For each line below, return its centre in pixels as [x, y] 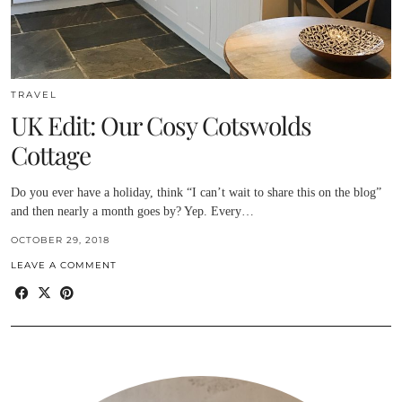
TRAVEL [34, 95]
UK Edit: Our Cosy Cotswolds [161, 126]
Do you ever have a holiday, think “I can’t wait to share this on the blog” [196, 193]
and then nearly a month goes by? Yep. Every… [132, 212]
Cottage [51, 155]
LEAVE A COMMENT [64, 266]
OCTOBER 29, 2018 [60, 240]
